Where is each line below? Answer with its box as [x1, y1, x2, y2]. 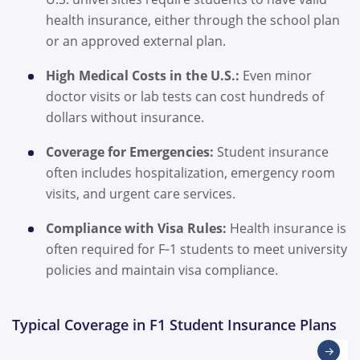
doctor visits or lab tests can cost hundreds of [46, 88, 324, 106]
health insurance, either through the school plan [46, 11, 340, 30]
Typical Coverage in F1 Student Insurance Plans [12, 315, 341, 335]
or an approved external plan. [46, 32, 232, 51]
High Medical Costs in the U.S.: [46, 67, 239, 85]
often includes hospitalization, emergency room [46, 164, 335, 182]
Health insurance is [227, 219, 346, 238]
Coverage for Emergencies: [46, 143, 217, 162]
